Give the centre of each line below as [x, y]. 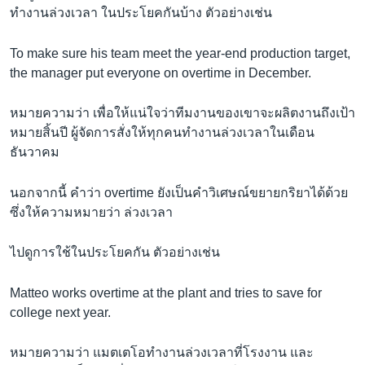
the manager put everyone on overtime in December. [161, 73]
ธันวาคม [35, 152]
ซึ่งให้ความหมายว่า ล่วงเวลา [91, 212]
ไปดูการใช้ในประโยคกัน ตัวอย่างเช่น [115, 253]
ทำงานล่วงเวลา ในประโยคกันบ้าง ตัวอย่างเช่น [141, 13]
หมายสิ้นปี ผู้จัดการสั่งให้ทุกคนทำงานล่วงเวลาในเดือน [162, 133]
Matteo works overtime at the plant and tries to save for [166, 292]
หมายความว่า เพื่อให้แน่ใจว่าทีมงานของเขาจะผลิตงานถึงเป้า [182, 113]
